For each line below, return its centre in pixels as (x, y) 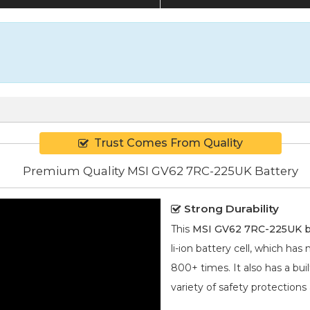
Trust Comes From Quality (168, 143)
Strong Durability (231, 208)
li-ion (182, 248)
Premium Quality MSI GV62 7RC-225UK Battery (161, 171)
